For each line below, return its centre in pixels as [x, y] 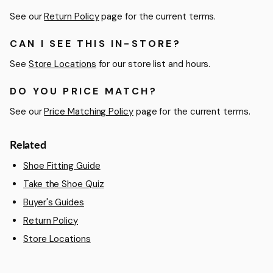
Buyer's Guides [54, 203]
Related [28, 145]
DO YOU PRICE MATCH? [83, 91]
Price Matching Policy [89, 112]
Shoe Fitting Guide [62, 166]
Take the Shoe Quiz [64, 184]
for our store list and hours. [153, 64]
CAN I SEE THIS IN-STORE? [95, 44]
